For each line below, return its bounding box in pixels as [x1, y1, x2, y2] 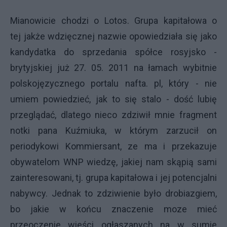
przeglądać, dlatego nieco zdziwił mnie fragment [10, 109, 217, 120]
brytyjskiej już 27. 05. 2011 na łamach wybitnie [10, 62, 217, 73]
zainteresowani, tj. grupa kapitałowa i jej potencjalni [10, 172, 217, 183]
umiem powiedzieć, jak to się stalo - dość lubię [10, 94, 217, 104]
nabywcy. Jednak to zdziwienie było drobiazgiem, [10, 188, 217, 199]
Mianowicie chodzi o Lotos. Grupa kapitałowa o [10, 15, 217, 26]
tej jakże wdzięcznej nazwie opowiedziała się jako [10, 31, 217, 42]
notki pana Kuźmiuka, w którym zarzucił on [10, 125, 217, 136]
